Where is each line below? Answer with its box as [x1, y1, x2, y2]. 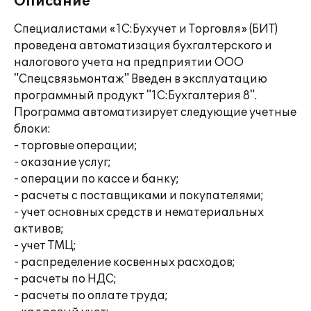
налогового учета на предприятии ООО [14, 56, 244, 69]
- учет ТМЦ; [14, 239, 76, 253]
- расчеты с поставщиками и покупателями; [14, 189, 264, 203]
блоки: [14, 122, 51, 136]
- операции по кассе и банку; [14, 172, 179, 186]
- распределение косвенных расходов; [14, 255, 235, 269]
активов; [14, 222, 64, 236]
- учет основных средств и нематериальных [14, 205, 264, 219]
